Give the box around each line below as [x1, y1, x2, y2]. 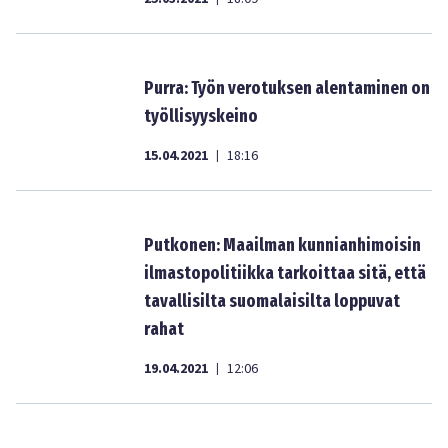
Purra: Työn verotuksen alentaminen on [144, 77, 430, 99]
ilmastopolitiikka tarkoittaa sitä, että [144, 262, 426, 284]
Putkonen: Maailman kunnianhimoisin [144, 234, 421, 256]
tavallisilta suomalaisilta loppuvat [144, 290, 400, 312]
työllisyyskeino [144, 105, 258, 127]
